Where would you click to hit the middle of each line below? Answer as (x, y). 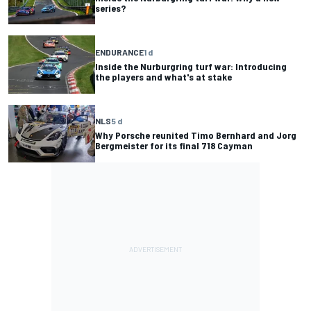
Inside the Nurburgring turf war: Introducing (191, 66)
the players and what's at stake (163, 76)
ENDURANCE (119, 52)
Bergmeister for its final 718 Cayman (174, 146)
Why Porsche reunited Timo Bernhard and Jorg (196, 135)
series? (110, 8)
